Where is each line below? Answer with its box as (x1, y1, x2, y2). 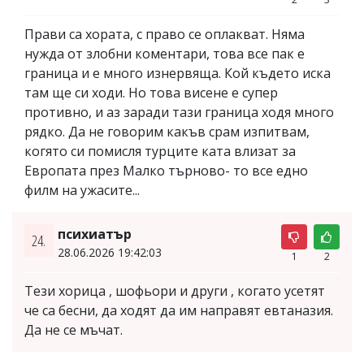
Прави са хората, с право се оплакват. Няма (24, 25, 305, 43)
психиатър (57, 225, 132, 243)
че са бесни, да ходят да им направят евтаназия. (24, 301, 333, 319)
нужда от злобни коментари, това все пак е (24, 45, 305, 63)
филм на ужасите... (24, 181, 140, 199)
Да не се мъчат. (24, 321, 123, 339)
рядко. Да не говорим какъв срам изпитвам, (24, 123, 310, 141)
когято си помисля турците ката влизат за (24, 142, 296, 160)
